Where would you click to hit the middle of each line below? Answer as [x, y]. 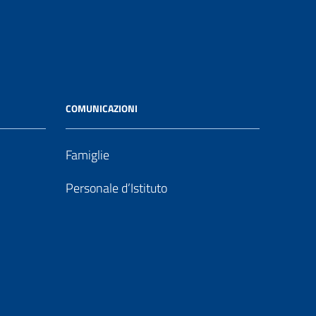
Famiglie [87, 155]
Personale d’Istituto [116, 188]
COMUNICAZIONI [102, 108]
